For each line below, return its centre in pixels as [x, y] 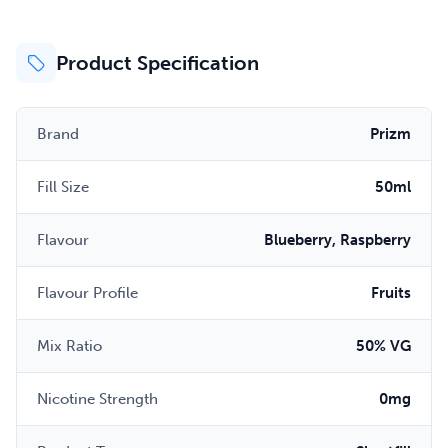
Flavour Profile [87, 293]
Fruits [391, 293]
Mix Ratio [69, 346]
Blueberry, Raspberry [337, 240]
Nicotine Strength [97, 399]
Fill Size [63, 187]
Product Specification [157, 63]
